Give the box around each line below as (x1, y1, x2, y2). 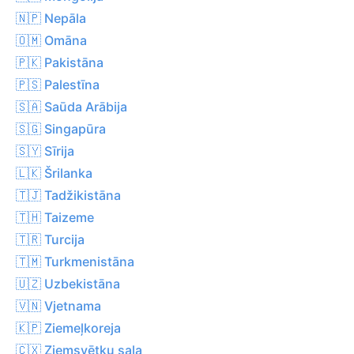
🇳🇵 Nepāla (16, 9, 86, 26)
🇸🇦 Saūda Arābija (16, 98, 127, 115)
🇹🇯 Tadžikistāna (16, 186, 121, 203)
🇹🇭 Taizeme (16, 209, 94, 225)
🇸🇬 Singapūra (16, 120, 106, 137)
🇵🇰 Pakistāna (16, 54, 104, 70)
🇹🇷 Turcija (16, 231, 85, 247)
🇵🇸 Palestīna (16, 76, 100, 92)
